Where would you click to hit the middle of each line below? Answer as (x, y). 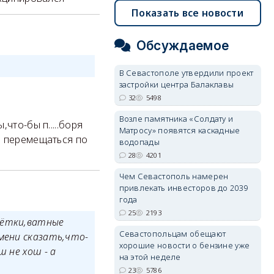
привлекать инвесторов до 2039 (183, 188)
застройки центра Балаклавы (176, 84)
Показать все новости (188, 13)
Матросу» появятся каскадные (180, 130)
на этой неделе (150, 257)
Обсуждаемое (183, 46)
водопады (139, 142)
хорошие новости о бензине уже (184, 245)
